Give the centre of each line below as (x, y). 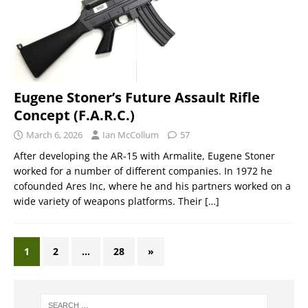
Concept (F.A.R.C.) (74, 115)
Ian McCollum (131, 135)
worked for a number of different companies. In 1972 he (143, 171)
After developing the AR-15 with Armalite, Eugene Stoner (144, 156)
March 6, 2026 (54, 135)
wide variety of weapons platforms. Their (109, 201)
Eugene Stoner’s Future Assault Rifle (137, 98)
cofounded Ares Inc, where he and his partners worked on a (152, 186)
